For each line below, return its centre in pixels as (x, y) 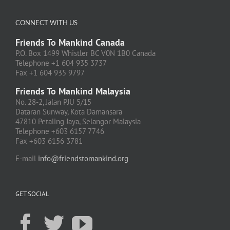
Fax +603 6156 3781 (49, 141)
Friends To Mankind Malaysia (73, 91)
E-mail (27, 159)
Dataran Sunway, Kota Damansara (69, 112)
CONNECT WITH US (46, 22)
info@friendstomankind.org (83, 159)
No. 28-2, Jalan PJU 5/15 (53, 102)
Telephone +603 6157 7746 (60, 131)
